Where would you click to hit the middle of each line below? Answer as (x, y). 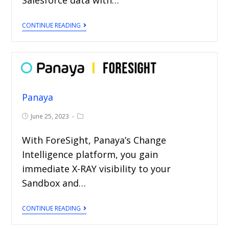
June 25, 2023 (50, 116)
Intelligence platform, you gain (90, 154)
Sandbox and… (54, 183)
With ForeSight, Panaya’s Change (94, 140)
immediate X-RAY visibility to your (97, 168)
